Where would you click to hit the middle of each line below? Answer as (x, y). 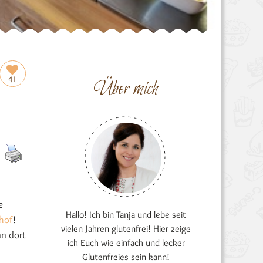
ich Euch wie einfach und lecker (126, 243)
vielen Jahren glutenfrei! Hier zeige (126, 229)
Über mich (126, 89)
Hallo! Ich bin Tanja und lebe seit (126, 215)
